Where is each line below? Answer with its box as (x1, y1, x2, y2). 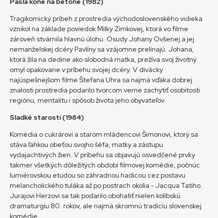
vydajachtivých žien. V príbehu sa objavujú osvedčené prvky (10, 150, 195, 159)
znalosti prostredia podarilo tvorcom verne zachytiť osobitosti (10, 85, 200, 94)
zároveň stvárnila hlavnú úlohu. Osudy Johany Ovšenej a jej (10, 34, 194, 43)
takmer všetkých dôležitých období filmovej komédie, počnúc (10, 160, 200, 169)
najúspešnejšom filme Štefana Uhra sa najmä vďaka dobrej (10, 75, 192, 84)
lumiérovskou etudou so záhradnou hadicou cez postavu (10, 170, 185, 180)
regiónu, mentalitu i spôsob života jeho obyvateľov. (10, 95, 166, 105)
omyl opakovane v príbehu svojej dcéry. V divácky (10, 65, 163, 74)
